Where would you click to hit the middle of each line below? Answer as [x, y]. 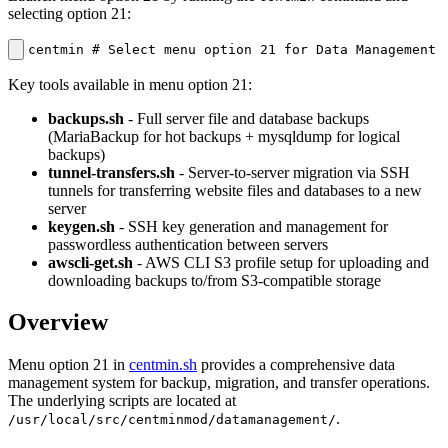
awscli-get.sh [90, 262]
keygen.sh [81, 226]
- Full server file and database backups [246, 118]
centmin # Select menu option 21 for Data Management [232, 49]
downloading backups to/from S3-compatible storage [214, 280]
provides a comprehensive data [296, 365]
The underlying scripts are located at [122, 401]
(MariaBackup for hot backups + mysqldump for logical [224, 136]
